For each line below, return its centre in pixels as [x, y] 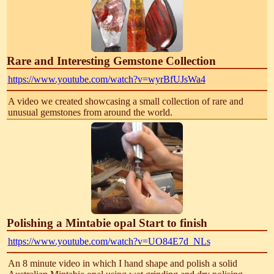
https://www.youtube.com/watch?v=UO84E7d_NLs [109, 241]
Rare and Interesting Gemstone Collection [112, 61]
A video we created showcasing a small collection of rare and [125, 101]
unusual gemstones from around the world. [90, 112]
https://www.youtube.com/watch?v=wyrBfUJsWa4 [106, 79]
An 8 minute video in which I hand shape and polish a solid [122, 263]
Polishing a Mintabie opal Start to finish [107, 223]
